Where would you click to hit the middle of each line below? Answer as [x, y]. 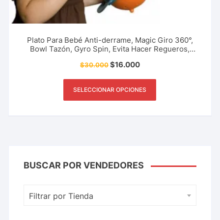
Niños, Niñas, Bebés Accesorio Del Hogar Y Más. [110, 58]
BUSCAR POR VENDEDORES [84, 165]
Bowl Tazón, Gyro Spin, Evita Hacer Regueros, [110, 49]
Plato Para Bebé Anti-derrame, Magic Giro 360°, [110, 40]
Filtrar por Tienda [61, 196]
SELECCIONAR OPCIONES [110, 90]
